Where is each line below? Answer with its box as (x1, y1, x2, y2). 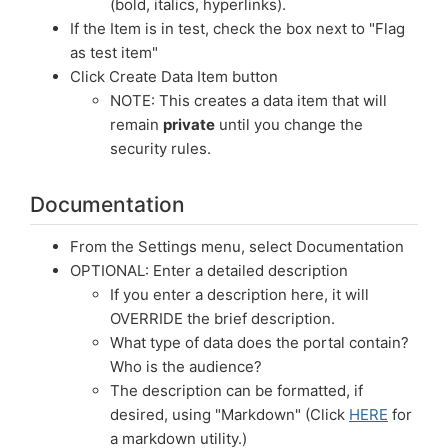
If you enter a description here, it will (110, 285, 369, 304)
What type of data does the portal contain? (110, 333, 409, 352)
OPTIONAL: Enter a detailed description (70, 261, 348, 280)
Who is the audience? (110, 357, 262, 376)
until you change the (215, 115, 363, 134)
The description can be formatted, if (110, 381, 363, 400)
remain (110, 115, 163, 134)
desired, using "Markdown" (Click (110, 405, 349, 424)
